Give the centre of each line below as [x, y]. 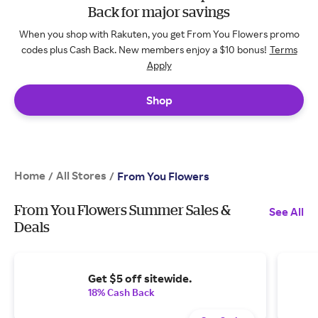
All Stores [81, 175]
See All [286, 212]
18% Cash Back [121, 292]
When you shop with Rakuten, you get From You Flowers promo [159, 34]
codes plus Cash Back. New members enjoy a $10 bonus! [144, 49]
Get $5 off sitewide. [140, 278]
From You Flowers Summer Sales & [122, 210]
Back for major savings [159, 12]
